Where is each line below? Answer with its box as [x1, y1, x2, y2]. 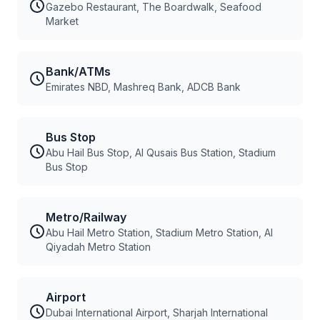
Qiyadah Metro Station [46, 241, 151, 253]
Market [46, 15, 79, 27]
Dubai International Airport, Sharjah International [46, 306, 268, 319]
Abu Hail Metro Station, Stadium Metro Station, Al [46, 226, 273, 239]
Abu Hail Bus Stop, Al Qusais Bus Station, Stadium [46, 146, 276, 159]
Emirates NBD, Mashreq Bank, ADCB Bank [46, 81, 241, 93]
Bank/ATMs [46, 64, 111, 79]
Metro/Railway [46, 210, 126, 224]
